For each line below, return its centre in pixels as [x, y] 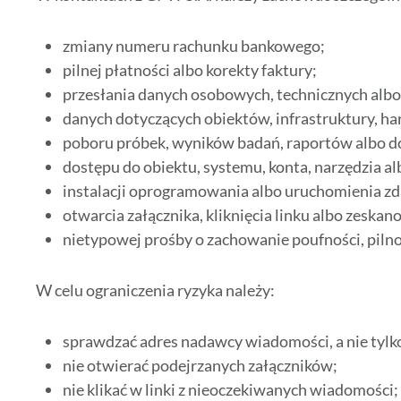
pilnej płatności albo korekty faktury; [190, 70]
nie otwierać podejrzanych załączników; [200, 366]
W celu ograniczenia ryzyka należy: [155, 290]
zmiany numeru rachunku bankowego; [194, 46]
